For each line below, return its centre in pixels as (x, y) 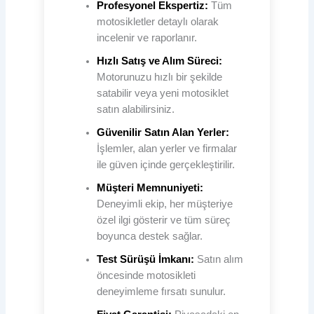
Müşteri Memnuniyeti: (150, 187)
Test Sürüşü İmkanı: (145, 259)
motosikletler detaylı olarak (157, 21)
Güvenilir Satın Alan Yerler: (163, 132)
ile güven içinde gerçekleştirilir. (165, 164)
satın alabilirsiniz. (135, 109)
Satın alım (218, 259)
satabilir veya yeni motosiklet (162, 93)
